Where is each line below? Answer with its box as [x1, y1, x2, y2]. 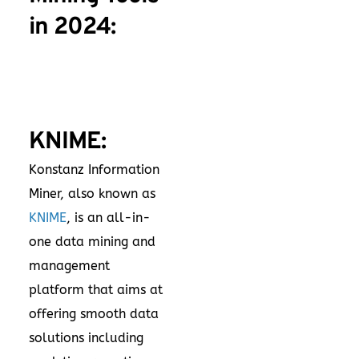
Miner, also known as [29, 186, 155, 202]
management [29, 258, 110, 274]
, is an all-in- [67, 210, 151, 226]
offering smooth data [29, 306, 159, 322]
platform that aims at [29, 282, 163, 298]
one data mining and [29, 234, 155, 250]
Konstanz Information [29, 162, 159, 178]
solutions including [29, 330, 143, 346]
